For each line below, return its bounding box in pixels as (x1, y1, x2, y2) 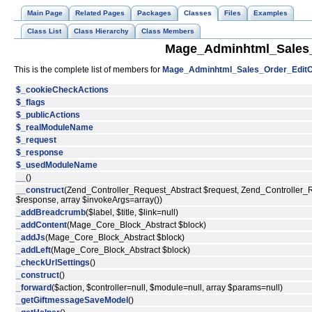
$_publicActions (16, 110, 80, 120)
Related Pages (75, 9, 125, 17)
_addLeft (16, 245, 51, 256)
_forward (16, 283, 52, 293)
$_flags (16, 97, 45, 108)
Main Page (27, 9, 63, 17)
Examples (253, 9, 288, 17)
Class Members (141, 27, 194, 35)
